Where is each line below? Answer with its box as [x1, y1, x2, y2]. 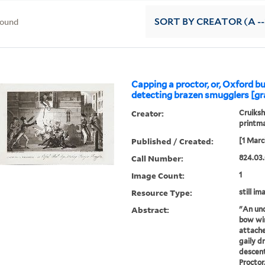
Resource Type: [131, 187, 193, 199]
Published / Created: [131, 135, 214, 147]
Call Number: [131, 153, 184, 164]
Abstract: [131, 204, 170, 216]
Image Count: [131, 170, 185, 182]
